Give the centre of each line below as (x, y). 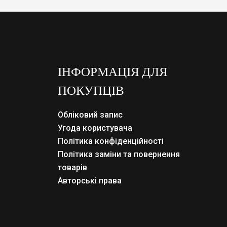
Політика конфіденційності (110, 141)
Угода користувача (95, 128)
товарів (72, 168)
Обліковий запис (90, 115)
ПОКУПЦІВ (91, 90)
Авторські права (89, 181)
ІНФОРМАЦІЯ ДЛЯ (112, 71)
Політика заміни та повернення (119, 155)
